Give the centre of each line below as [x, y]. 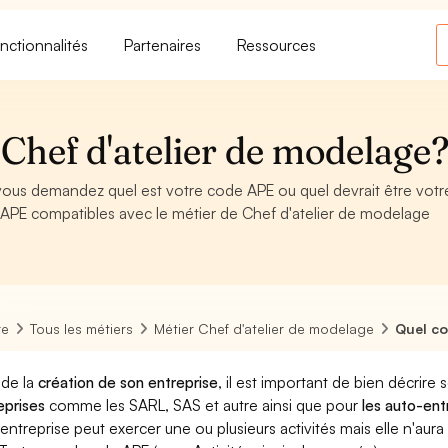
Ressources [277, 44]
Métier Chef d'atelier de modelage [264, 328]
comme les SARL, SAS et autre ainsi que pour [204, 405]
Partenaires [163, 44]
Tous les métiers [82, 328]
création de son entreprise [128, 382]
